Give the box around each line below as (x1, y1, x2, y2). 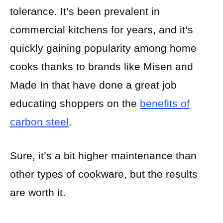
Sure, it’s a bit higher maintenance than (10, 150, 197, 162)
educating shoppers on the (10, 97, 140, 109)
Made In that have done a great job (10, 79, 177, 91)
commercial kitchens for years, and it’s (10, 23, 193, 35)
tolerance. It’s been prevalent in (10, 5, 160, 17)
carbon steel (10, 115, 69, 127)
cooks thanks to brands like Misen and (10, 60, 193, 72)
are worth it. (10, 187, 66, 199)
